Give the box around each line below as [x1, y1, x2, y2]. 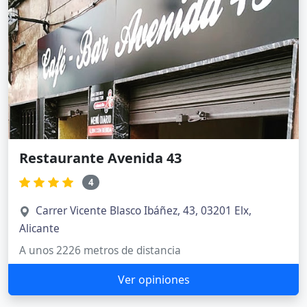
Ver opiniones [117, 272, 190, 288]
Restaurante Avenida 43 [19, 148, 182, 167]
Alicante [19, 221, 60, 236]
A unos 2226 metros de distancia [19, 243, 181, 258]
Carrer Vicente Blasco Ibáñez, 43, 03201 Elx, [36, 204, 251, 219]
